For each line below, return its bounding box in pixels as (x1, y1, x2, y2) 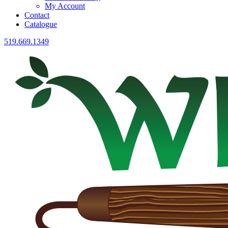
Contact (24, 11, 49, 20)
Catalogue (24, 20, 57, 29)
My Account (45, 2, 85, 11)
